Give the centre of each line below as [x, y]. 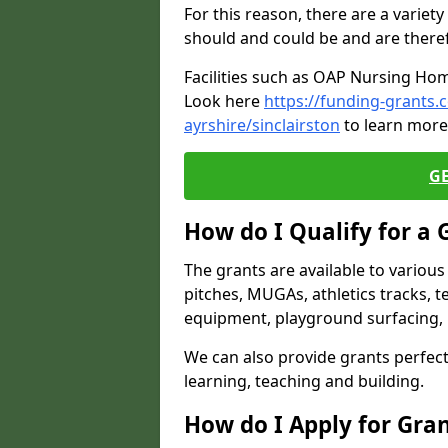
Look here [224, 101]
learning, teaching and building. [304, 381]
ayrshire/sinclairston [262, 125]
